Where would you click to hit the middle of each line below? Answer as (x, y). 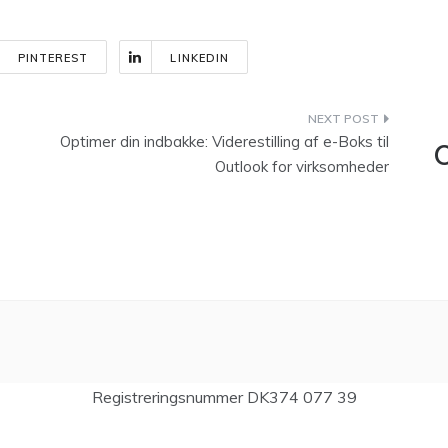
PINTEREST (53, 58)
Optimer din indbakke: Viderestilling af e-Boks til (224, 141)
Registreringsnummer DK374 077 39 (224, 397)
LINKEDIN (200, 58)
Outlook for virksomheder (302, 166)
